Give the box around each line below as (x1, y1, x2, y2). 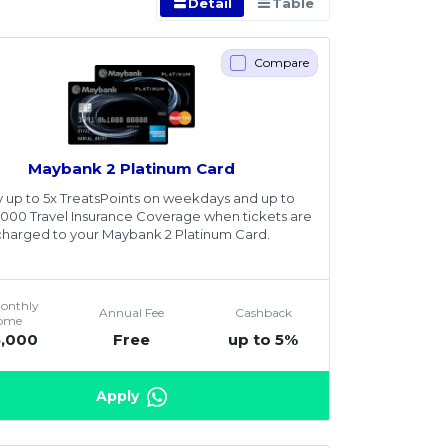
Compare (253, 55, 309, 71)
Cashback (234, 305, 292, 321)
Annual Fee (99, 305, 165, 321)
